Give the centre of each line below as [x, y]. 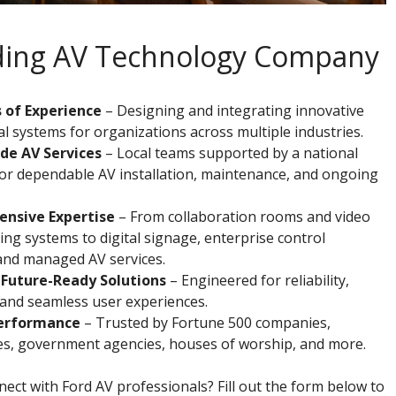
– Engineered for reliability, [257, 280]
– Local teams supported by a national [229, 152]
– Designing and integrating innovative [232, 110]
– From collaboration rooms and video [242, 216]
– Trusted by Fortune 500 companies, [205, 322]
